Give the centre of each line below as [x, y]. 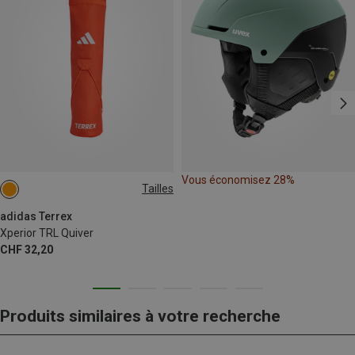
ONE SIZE [32, 195]
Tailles [158, 189]
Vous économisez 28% [238, 179]
